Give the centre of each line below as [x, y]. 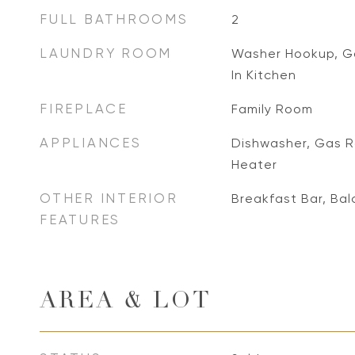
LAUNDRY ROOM [106, 53]
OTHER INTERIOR [109, 198]
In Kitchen [263, 75]
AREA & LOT [126, 302]
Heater [254, 164]
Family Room [272, 109]
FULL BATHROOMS [114, 19]
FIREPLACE [84, 109]
